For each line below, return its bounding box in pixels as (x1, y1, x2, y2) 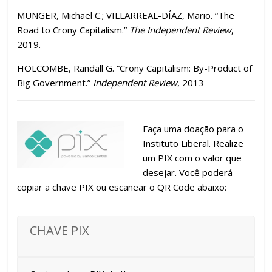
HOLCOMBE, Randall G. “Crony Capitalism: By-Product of (17, 62, 253, 74)
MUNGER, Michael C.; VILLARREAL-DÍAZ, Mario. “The (17, 9, 235, 21)
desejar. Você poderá (143, 166, 233, 178)
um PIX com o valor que (143, 152, 242, 164)
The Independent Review (129, 24, 232, 36)
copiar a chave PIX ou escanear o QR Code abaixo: (17, 181, 227, 193)
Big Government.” (17, 76, 93, 89)
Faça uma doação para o (143, 123, 244, 135)
